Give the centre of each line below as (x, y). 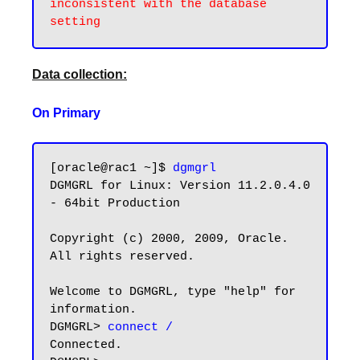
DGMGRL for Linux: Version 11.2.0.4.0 (180, 186)
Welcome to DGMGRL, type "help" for (173, 292)
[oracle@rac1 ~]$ (111, 168)
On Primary (66, 113)
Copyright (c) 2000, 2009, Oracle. (169, 239)
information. (93, 310)
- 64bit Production (115, 204)
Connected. (86, 345)
